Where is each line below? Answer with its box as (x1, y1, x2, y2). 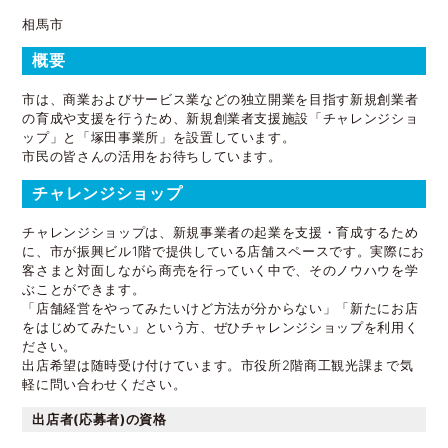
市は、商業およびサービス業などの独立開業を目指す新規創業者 (22, 91, 419, 108)
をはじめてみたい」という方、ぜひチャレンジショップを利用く (22, 318, 419, 335)
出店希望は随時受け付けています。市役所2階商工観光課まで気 (22, 356, 414, 373)
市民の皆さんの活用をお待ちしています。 (22, 148, 282, 165)
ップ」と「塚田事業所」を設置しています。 (22, 129, 296, 146)
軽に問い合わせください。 (22, 375, 187, 392)
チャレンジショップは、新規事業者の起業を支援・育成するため (22, 223, 419, 240)
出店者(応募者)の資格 (32, 411, 167, 428)
